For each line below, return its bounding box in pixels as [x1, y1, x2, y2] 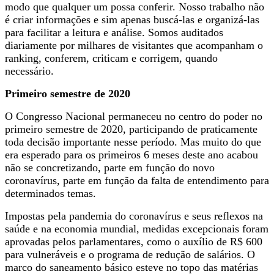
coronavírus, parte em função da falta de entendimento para [5, 174, 269, 187]
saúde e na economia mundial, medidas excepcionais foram [5, 222, 268, 235]
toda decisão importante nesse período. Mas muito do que [5, 135, 261, 148]
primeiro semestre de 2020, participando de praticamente [5, 122, 257, 135]
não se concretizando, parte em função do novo [5, 161, 215, 174]
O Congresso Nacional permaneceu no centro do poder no [5, 109, 262, 122]
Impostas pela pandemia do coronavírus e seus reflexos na [5, 209, 263, 222]
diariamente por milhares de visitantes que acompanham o [5, 39, 263, 51]
